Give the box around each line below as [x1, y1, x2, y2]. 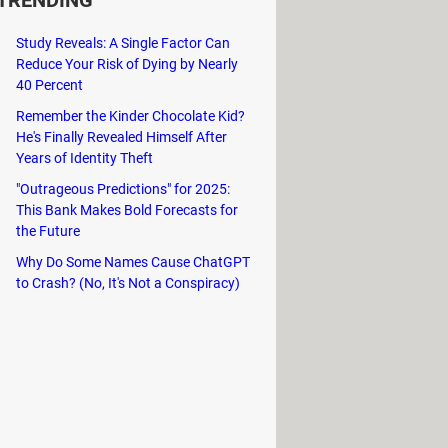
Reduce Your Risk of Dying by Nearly [16, 56, 238, 73]
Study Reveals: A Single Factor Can [16, 35, 230, 52]
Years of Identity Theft [16, 150, 153, 167]
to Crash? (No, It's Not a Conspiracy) [16, 275, 240, 292]
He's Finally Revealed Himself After [16, 129, 227, 146]
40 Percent [16, 77, 83, 94]
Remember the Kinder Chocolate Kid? [16, 108, 245, 125]
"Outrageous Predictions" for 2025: [16, 181, 230, 198]
